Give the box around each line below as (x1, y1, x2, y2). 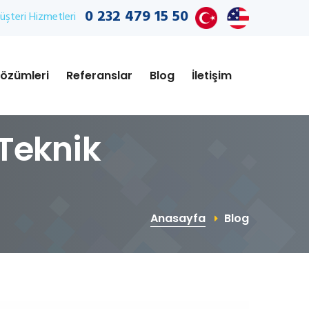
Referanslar (66, 68, 132, 83)
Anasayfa (150, 210, 206, 226)
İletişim (192, 68, 232, 83)
